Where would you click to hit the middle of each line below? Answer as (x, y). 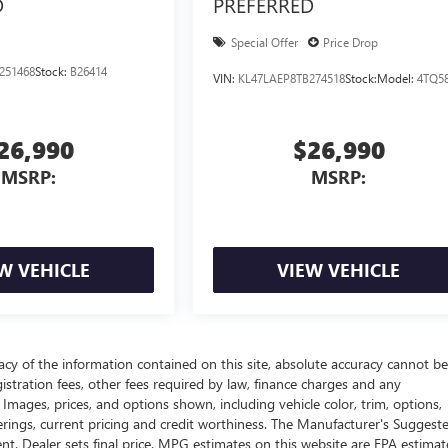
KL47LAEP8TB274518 (292, 78)
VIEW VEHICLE (339, 270)
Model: (397, 78)
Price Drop (351, 42)
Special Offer (265, 42)
